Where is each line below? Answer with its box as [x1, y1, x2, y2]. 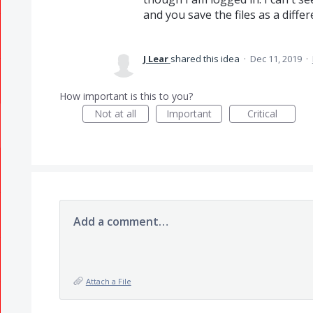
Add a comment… [73, 214, 168, 229]
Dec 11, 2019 [249, 52, 302, 65]
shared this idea [170, 52, 242, 65]
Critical [247, 107, 277, 120]
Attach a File [85, 276, 131, 286]
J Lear [143, 52, 168, 65]
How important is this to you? [59, 89, 193, 103]
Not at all [94, 107, 137, 120]
